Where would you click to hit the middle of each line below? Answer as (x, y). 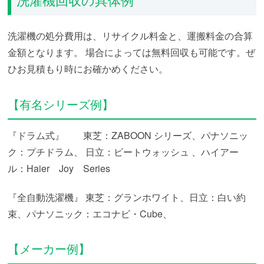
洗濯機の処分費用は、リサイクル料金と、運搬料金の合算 (131, 36)
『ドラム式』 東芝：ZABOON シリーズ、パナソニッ (128, 135)
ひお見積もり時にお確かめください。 (88, 69)
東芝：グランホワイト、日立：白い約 (165, 197)
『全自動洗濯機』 (46, 197)
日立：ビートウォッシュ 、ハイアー (161, 151)
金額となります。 (46, 52)
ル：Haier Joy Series (59, 168)
